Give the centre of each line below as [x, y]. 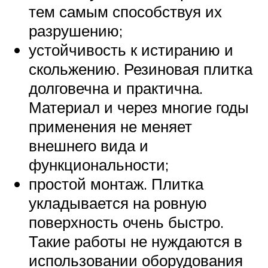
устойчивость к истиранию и [131, 49]
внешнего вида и [89, 145]
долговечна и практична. [116, 88]
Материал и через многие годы [139, 107]
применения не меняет [110, 126]
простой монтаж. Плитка [116, 183]
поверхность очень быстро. [126, 222]
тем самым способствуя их [125, 11]
